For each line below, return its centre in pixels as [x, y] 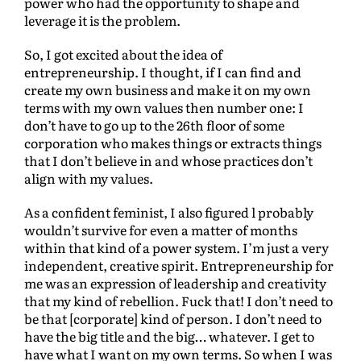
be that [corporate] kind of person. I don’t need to [173, 319]
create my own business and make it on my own [168, 90]
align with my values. [89, 178]
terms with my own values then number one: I [164, 108]
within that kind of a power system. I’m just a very [176, 248]
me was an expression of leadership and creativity [175, 283]
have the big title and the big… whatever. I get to [169, 336]
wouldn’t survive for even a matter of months [161, 230]
